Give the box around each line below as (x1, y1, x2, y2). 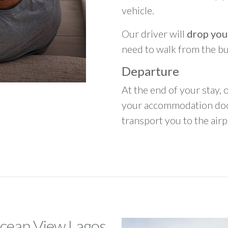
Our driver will (122, 27, 187, 40)
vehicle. (122, 4, 154, 16)
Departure (122, 64, 179, 78)
